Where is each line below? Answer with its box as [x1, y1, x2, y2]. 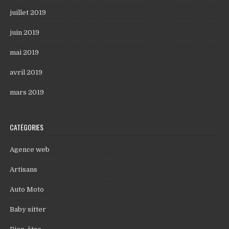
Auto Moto [10, 186, 44, 193]
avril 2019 [10, 68, 43, 76]
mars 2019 [10, 88, 44, 96]
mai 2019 [10, 49, 39, 56]
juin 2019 [10, 29, 40, 36]
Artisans [10, 166, 38, 173]
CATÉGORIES [10, 122, 44, 132]
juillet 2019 [10, 9, 47, 16]
